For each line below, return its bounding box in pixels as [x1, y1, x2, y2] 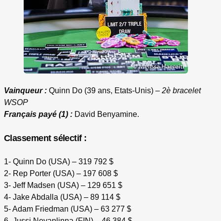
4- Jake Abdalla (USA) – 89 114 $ [4, 193, 120, 202]
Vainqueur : [4, 86, 47, 95]
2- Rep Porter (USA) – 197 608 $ [4, 169, 118, 178]
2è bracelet [162, 86, 201, 95]
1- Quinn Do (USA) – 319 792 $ [4, 157, 113, 166]
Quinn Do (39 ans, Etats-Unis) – [47, 86, 162, 95]
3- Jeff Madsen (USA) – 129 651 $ [4, 181, 122, 190]
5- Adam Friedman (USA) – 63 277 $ [4, 205, 131, 214]
